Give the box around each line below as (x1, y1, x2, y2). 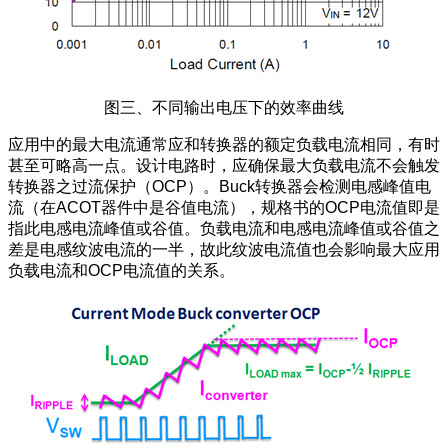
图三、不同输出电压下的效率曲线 (104, 98, 344, 116)
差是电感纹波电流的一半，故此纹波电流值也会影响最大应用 (8, 240, 440, 258)
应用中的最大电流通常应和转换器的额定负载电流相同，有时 (8, 135, 440, 153)
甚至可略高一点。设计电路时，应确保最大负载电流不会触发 (8, 156, 440, 174)
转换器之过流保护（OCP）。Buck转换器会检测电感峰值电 (8, 177, 431, 195)
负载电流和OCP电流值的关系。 (8, 261, 235, 279)
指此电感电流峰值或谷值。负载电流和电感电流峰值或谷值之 (8, 219, 440, 237)
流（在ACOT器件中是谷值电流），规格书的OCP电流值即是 (8, 198, 440, 216)
